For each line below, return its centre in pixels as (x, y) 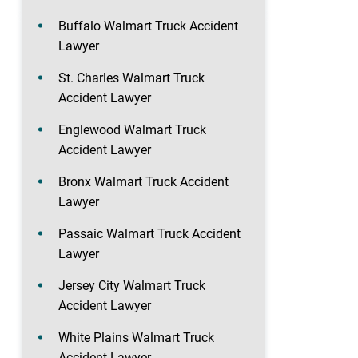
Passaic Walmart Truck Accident (149, 233)
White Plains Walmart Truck (136, 337)
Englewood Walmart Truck (132, 129)
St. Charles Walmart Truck (131, 78)
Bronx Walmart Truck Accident (143, 181)
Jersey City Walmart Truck (132, 285)
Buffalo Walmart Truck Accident (148, 26)
